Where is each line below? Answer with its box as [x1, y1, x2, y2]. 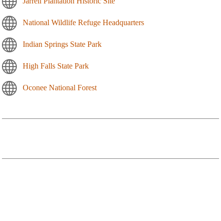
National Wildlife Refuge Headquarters [23, 18, 144, 27]
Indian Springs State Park [23, 39, 102, 48]
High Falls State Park [23, 61, 89, 70]
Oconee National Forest [23, 83, 97, 92]
